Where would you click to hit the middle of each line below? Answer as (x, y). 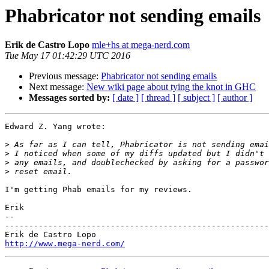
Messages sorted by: (69, 98)
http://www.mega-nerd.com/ (65, 244)
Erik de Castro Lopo (47, 45)
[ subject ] (196, 98)
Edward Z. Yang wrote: (55, 127)
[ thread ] (158, 98)
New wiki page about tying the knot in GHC (171, 87)
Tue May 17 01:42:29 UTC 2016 (68, 56)
